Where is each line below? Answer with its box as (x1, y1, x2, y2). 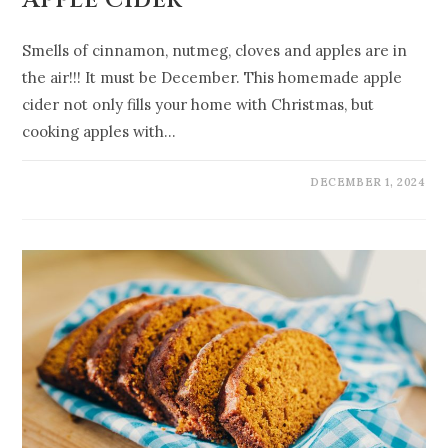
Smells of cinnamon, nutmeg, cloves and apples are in (22, 41, 408, 61)
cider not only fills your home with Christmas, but (22, 95, 375, 115)
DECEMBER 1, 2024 (309, 175, 426, 190)
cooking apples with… (22, 122, 177, 142)
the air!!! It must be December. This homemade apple (22, 68, 403, 88)
